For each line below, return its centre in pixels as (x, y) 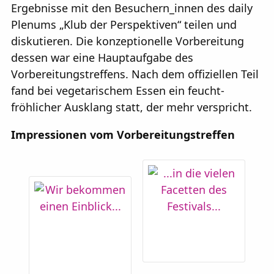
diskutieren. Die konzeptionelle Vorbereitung (128, 41)
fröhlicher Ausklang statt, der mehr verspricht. (131, 107)
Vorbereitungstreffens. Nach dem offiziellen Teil (135, 74)
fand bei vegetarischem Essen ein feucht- (118, 91)
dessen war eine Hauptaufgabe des (102, 58)
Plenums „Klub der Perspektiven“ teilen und (124, 25)
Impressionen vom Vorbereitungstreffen (123, 135)
